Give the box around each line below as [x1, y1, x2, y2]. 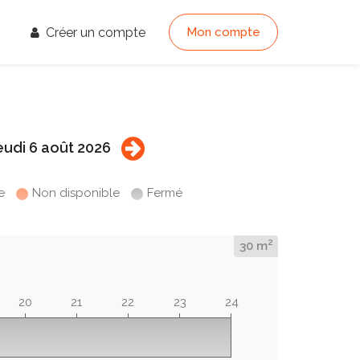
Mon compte [186, 25, 260, 39]
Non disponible [32, 186, 120, 200]
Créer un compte [43, 25, 145, 40]
